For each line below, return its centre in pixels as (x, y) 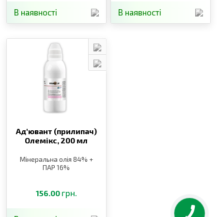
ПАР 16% (56, 167)
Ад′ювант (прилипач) (56, 131)
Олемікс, (43, 140)
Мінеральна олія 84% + (56, 159)
